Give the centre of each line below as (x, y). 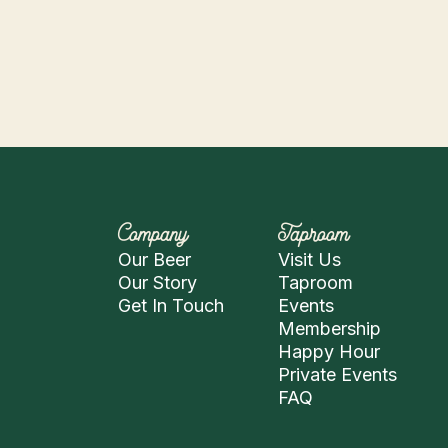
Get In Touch (170, 306)
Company (152, 233)
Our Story (157, 283)
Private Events (337, 375)
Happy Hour (328, 352)
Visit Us (309, 260)
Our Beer (154, 260)
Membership (329, 329)
